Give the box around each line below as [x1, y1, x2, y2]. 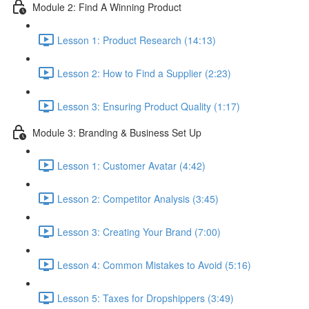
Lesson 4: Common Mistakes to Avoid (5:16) [57, 257, 251, 272]
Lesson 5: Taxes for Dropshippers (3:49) [57, 290, 234, 305]
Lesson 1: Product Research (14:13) [57, 32, 216, 47]
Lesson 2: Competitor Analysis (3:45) [57, 191, 219, 206]
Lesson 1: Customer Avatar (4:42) [57, 158, 206, 172]
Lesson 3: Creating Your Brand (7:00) [57, 224, 221, 239]
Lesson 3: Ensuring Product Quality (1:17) [57, 99, 240, 113]
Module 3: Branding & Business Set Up [32, 125, 201, 139]
